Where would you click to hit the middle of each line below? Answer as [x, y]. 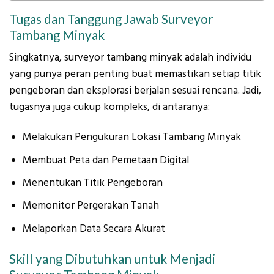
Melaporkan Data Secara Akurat [94, 228]
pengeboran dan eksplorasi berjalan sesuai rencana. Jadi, [135, 90]
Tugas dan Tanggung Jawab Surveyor [111, 19]
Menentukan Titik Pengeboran [94, 183]
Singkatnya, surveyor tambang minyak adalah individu [130, 57]
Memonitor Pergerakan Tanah [91, 206]
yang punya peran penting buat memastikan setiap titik [135, 74]
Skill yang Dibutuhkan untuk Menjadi [112, 259]
